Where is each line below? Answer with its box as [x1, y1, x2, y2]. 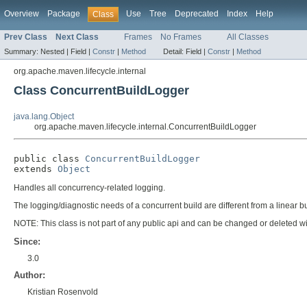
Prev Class [4, 32, 47, 42]
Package [47, 9, 80, 19]
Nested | [40, 47, 71, 56]
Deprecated [175, 9, 219, 19]
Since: [14, 236, 40, 247]
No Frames [160, 32, 201, 42]
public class [14, 153, 85, 164]
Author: [14, 270, 45, 281]
